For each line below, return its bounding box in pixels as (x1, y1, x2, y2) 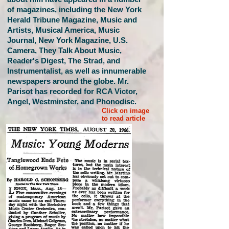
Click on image (102, 107, 149, 114)
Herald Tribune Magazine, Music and (7, 15, 137, 24)
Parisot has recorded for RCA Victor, (7, 87, 138, 96)
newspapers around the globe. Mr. (7, 77, 129, 85)
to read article (102, 114, 145, 122)
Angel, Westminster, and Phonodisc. (7, 97, 136, 106)
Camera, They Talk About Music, (7, 46, 122, 55)
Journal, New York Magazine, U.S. (7, 36, 128, 44)
